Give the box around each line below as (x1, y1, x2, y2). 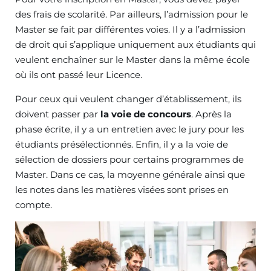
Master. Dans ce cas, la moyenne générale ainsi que (15, 169, 245, 181)
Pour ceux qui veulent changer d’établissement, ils (15, 93, 241, 105)
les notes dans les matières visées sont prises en (15, 184, 229, 196)
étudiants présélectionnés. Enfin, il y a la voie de (15, 139, 228, 151)
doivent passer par (15, 108, 100, 120)
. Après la (191, 108, 232, 120)
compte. (15, 199, 52, 211)
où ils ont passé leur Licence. (15, 69, 142, 81)
